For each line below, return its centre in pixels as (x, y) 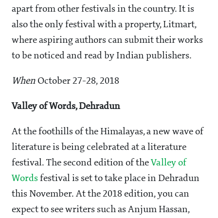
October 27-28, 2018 (77, 82)
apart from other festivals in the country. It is (103, 9)
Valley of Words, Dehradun (66, 107)
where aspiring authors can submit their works (107, 41)
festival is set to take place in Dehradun (119, 179)
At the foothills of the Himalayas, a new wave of (108, 132)
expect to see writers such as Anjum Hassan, (101, 210)
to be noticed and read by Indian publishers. (102, 56)
